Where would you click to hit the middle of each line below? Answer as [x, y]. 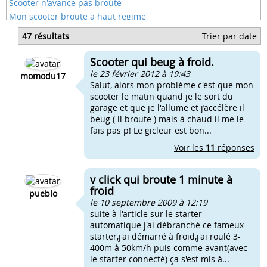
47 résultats [46, 36]
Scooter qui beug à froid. [152, 62]
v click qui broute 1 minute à [161, 179]
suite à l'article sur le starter [146, 214]
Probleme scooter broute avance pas [82, 71]
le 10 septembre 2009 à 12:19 [149, 202]
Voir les [190, 148]
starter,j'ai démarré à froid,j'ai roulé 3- [165, 236]
